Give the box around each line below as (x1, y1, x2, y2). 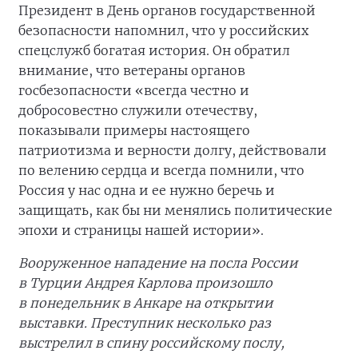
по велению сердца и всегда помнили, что (18, 162, 304, 179)
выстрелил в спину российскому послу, (18, 335, 284, 352)
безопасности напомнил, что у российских (18, 22, 308, 39)
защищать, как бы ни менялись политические (18, 202, 332, 219)
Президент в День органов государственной (18, 2, 316, 19)
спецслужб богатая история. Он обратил (18, 42, 290, 59)
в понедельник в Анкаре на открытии (18, 295, 273, 312)
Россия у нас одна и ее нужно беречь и (18, 182, 275, 199)
